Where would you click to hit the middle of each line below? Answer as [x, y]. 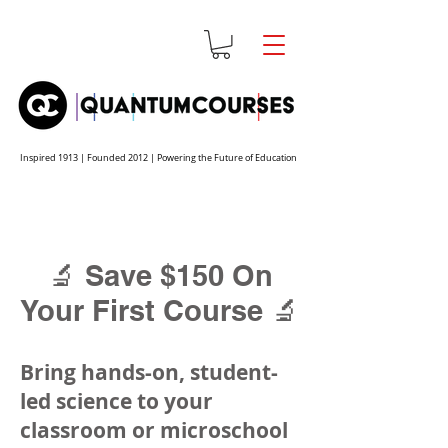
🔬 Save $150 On [160, 275]
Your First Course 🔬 [160, 310]
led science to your [116, 401]
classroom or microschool [154, 430]
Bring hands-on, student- [149, 372]
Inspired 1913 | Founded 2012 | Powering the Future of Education [158, 157]
